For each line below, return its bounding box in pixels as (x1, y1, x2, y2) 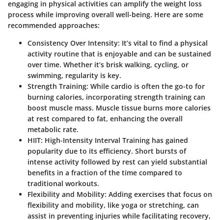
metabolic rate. (27, 124, 79, 134)
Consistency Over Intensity (27, 38, 118, 48)
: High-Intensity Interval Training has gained (41, 135, 188, 145)
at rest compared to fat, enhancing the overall (27, 113, 183, 123)
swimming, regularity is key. (27, 70, 121, 80)
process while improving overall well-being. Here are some (8, 9, 203, 19)
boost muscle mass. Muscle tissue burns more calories (27, 103, 211, 112)
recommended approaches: (8, 20, 100, 30)
